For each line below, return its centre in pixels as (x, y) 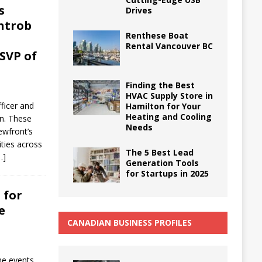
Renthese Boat (157, 35)
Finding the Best (160, 85)
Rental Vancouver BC (169, 46)
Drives (139, 10)
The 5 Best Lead (159, 152)
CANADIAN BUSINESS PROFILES (129, 222)
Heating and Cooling (168, 116)
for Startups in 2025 (167, 173)
